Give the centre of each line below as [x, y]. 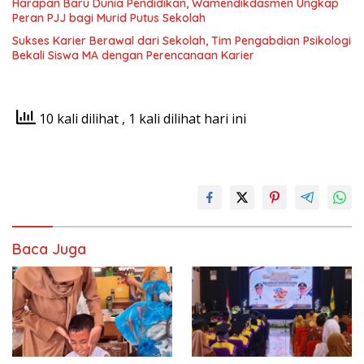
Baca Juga [49, 249]
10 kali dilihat [79, 119]
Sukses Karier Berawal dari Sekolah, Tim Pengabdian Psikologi [182, 41]
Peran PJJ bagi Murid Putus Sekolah [109, 18]
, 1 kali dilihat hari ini [184, 119]
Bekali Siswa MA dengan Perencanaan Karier [133, 56]
